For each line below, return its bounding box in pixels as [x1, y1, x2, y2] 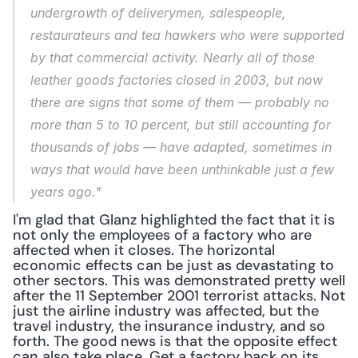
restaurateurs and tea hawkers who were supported [30, 27, 344, 43]
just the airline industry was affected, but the [13, 301, 319, 320]
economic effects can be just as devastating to [13, 256, 334, 275]
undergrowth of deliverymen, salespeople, [30, 5, 286, 21]
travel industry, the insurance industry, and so [13, 316, 325, 336]
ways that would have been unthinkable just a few [30, 161, 334, 177]
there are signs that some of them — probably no [30, 94, 329, 110]
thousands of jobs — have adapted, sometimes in [30, 139, 332, 155]
